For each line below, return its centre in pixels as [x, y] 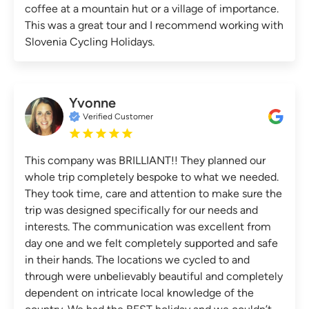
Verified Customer [118, 116]
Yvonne [92, 102]
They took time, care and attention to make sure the [153, 193]
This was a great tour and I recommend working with [154, 25]
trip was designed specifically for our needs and [141, 210]
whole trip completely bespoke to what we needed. [152, 177]
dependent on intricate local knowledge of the [139, 292]
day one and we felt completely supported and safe [151, 243]
